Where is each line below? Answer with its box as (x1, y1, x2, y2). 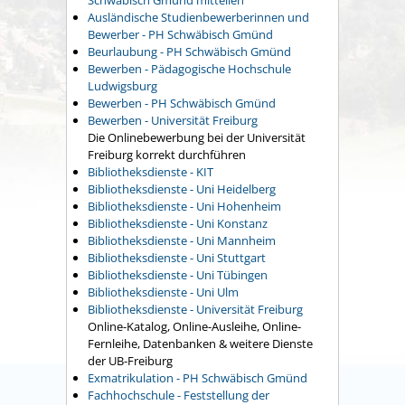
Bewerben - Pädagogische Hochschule (88, 61, 291, 78)
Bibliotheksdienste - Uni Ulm (88, 284, 239, 301)
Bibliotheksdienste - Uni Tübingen (88, 267, 268, 284)
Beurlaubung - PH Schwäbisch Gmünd (88, 43, 291, 61)
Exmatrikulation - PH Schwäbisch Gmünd (88, 370, 307, 387)
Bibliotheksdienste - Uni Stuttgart (88, 250, 266, 267)
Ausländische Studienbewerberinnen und (88, 9, 309, 26)
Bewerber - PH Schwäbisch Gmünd (88, 26, 273, 43)
